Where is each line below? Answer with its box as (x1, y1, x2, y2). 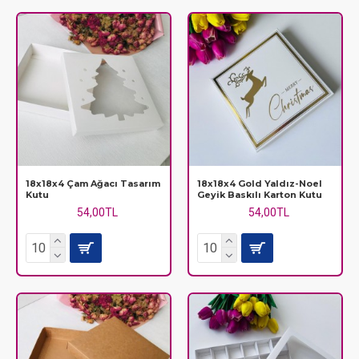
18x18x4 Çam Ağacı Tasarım (26, 177, 160, 189)
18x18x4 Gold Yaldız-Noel (196, 177, 322, 189)
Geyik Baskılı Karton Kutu (196, 188, 322, 200)
